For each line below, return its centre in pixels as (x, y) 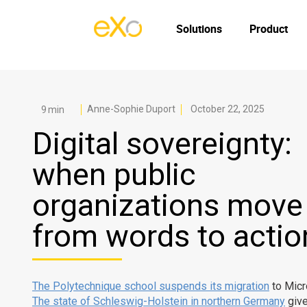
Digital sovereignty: (162, 143)
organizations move (168, 205)
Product (269, 29)
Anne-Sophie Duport (132, 109)
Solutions (199, 29)
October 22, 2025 (228, 109)
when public (114, 174)
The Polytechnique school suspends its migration (151, 286)
